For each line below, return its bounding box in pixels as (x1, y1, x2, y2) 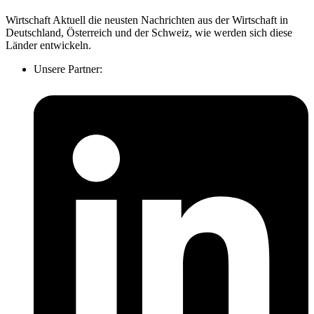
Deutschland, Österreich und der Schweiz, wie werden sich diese (6, 27, 292, 39)
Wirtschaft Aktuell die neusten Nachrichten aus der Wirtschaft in (6, 14, 288, 27)
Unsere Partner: (34, 63, 102, 76)
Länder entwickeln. (6, 39, 94, 52)
